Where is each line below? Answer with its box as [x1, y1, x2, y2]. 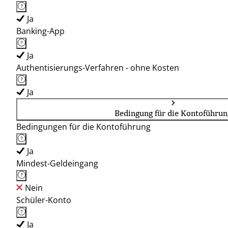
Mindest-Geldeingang [16, 158, 98, 169]
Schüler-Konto [16, 194, 71, 206]
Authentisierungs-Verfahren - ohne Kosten [16, 62, 179, 73]
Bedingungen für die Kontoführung [16, 121, 151, 132]
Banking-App [16, 25, 65, 37]
